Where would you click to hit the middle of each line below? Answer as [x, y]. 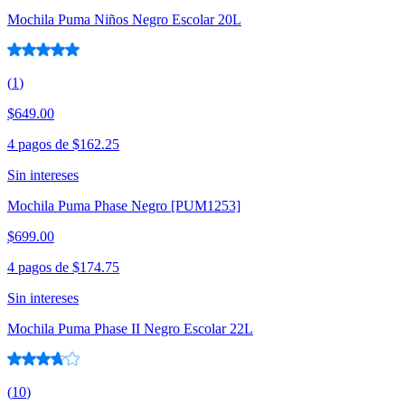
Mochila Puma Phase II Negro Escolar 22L [130, 329]
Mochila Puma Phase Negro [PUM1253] [124, 206]
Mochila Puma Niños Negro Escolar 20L [124, 20]
